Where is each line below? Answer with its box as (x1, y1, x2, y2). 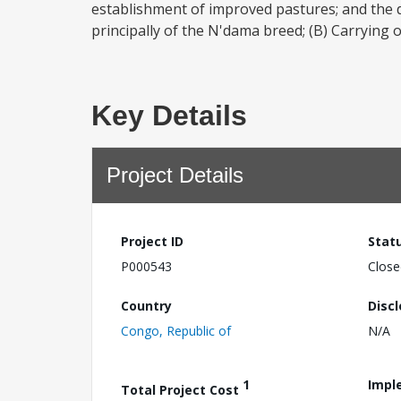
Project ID (121, 233, 183, 250)
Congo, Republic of (121, 321, 231, 339)
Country (121, 296, 172, 314)
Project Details (107, 163, 243, 187)
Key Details (91, 99, 247, 132)
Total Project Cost (121, 380, 243, 398)
